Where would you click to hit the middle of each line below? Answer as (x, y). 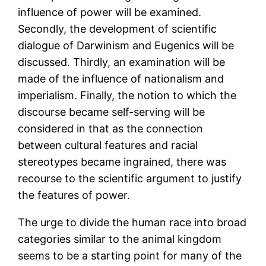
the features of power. (74, 195)
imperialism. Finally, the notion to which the (127, 96)
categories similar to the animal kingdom (120, 239)
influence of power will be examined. (110, 12)
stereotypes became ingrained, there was (122, 162)
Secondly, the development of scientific (118, 29)
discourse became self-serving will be (112, 112)
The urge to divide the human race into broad (132, 223)
